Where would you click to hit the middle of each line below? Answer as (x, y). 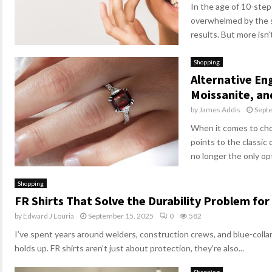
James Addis (220, 110)
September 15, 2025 (121, 216)
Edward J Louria (49, 216)
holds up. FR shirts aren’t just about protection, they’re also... (129, 248)
